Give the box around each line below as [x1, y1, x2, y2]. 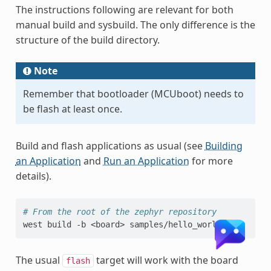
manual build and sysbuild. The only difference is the [15, 18, 255, 31]
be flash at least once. [22, 102, 122, 116]
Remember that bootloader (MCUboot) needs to [22, 87, 244, 100]
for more [189, 154, 233, 168]
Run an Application [103, 154, 189, 168]
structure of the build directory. [15, 33, 160, 47]
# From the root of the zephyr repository [22, 206, 217, 217]
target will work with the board [93, 253, 238, 267]
